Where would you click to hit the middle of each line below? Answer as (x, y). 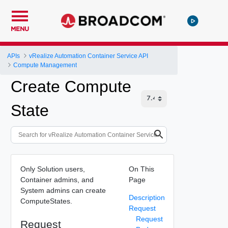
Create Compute (71, 87)
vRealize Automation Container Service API (89, 56)
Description (147, 197)
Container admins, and (57, 179)
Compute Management (45, 65)
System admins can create (63, 190)
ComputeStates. (46, 201)
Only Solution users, (52, 169)
